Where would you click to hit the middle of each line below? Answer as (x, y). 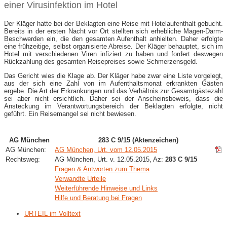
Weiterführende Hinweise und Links (106, 188)
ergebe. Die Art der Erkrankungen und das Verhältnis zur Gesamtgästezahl (113, 91)
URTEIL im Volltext (52, 213)
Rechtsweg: (23, 159)
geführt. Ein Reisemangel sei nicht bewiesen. (70, 113)
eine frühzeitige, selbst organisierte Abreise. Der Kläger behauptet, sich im (113, 46)
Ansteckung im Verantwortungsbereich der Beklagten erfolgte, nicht (113, 106)
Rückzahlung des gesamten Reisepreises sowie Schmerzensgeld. (101, 61)
